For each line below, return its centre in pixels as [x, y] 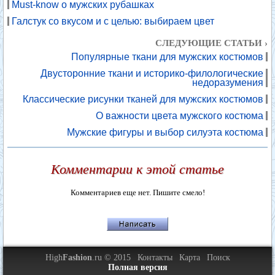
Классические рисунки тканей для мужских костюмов [143, 99]
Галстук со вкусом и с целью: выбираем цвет [113, 21]
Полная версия [137, 267]
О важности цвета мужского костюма [180, 116]
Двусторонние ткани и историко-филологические [152, 73]
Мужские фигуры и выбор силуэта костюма [165, 132]
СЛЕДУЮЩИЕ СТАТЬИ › [211, 43]
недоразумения [228, 83]
